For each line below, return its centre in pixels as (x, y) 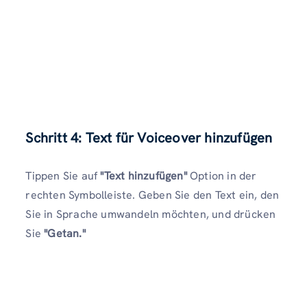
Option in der (222, 176)
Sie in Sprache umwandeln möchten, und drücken (151, 214)
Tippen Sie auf (63, 176)
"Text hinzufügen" (144, 176)
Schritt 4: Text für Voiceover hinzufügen (149, 138)
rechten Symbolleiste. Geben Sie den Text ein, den (152, 195)
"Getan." (65, 234)
